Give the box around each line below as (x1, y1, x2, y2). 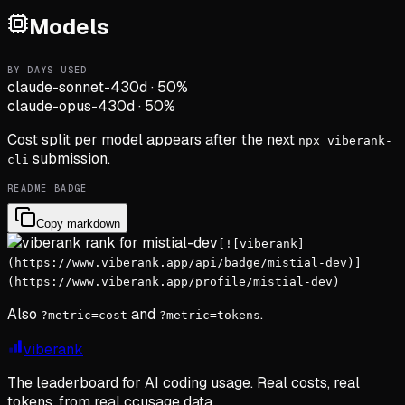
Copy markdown (36, 216, 120, 231)
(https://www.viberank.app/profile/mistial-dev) (7, 274, 340, 288)
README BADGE (7, 182, 88, 194)
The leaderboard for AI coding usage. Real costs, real (7, 372, 360, 392)
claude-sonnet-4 (7, 77, 120, 97)
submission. (29, 148, 110, 168)
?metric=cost (41, 307, 127, 322)
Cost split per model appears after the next (7, 129, 298, 149)
